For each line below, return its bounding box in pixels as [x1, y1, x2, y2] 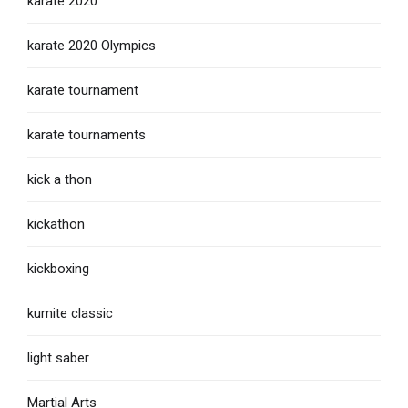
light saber [27, 350, 89, 367]
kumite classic [27, 305, 113, 322]
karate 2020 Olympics [27, 37, 156, 55]
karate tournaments [27, 127, 146, 144]
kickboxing [27, 260, 89, 278]
